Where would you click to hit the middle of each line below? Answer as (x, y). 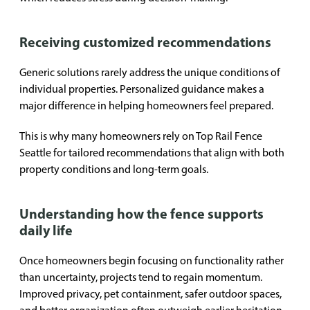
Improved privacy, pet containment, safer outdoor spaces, (151, 294)
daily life (46, 230)
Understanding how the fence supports (142, 213)
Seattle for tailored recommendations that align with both (152, 153)
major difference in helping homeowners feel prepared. (146, 106)
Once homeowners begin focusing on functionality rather (152, 261)
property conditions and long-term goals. (114, 169)
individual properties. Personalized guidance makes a (142, 89)
